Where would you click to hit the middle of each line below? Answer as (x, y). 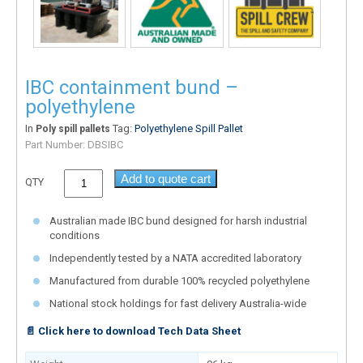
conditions (75, 235)
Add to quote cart (166, 178)
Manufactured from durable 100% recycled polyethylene (179, 280)
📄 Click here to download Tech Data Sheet (133, 331)
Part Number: (56, 144)
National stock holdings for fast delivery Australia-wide (178, 303)
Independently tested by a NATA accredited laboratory (175, 258)
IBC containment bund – (132, 87)
